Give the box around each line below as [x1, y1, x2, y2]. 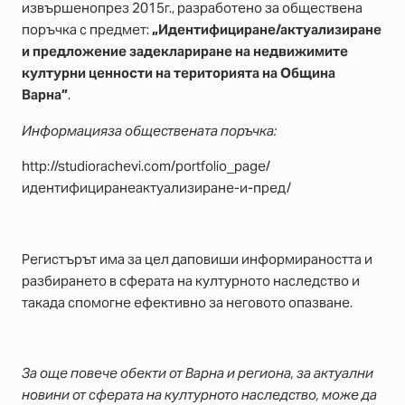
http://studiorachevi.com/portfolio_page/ [22, 157, 270, 175]
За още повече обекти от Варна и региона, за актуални [22, 364, 373, 382]
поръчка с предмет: [22, 21, 152, 39]
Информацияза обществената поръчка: [22, 121, 277, 139]
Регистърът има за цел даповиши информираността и [22, 250, 372, 268]
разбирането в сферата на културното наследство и [22, 271, 360, 289]
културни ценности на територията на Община [22, 64, 335, 82]
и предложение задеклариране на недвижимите [22, 42, 348, 61]
